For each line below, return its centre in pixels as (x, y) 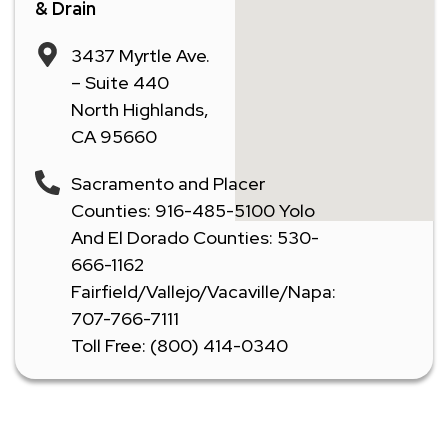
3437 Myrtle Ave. (141, 55)
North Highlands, (140, 109)
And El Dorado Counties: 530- (195, 237)
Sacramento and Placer (168, 183)
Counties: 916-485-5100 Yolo (193, 210)
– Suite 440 (120, 82)
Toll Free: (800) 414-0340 (180, 345)
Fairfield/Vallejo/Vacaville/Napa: (204, 291)
